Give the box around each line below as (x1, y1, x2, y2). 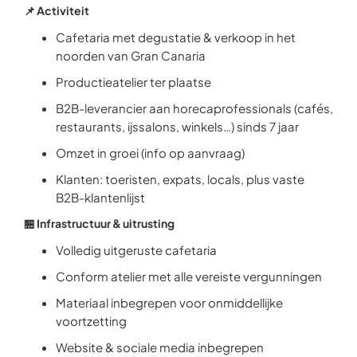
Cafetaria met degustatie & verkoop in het (56, 29, 296, 45)
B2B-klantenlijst (56, 190, 145, 205)
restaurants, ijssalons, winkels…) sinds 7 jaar (56, 119, 299, 134)
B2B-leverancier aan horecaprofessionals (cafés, (56, 100, 333, 116)
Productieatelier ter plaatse (56, 74, 211, 89)
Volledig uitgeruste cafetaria (56, 242, 217, 257)
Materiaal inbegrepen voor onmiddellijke (56, 295, 283, 310)
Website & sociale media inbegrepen (56, 339, 264, 355)
